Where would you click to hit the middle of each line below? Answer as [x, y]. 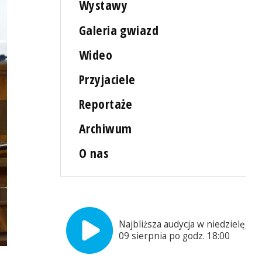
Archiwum [106, 129]
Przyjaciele [107, 79]
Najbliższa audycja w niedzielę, [183, 225]
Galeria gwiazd [119, 30]
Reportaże [106, 104]
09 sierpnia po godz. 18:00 [175, 236]
